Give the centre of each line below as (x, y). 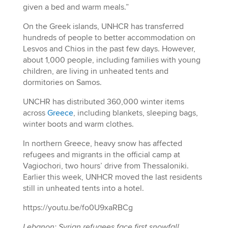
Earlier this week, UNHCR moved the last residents (112, 177)
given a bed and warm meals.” (76, 7)
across (35, 113)
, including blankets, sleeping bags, (135, 113)
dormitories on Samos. (62, 82)
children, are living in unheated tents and (95, 71)
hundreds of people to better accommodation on (109, 38)
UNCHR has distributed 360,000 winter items (103, 102)
